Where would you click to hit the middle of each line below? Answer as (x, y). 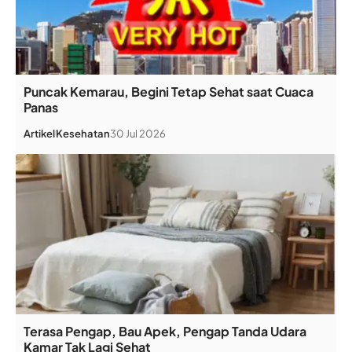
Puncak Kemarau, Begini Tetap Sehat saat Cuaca (169, 91)
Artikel (39, 133)
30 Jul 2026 (138, 133)
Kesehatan (83, 133)
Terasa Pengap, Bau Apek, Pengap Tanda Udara (165, 331)
